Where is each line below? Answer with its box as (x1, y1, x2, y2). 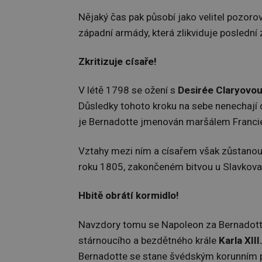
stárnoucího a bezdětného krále (78, 234, 219, 246)
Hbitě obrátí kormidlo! (78, 189, 179, 202)
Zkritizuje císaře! (78, 56, 157, 68)
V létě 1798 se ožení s (78, 84, 178, 96)
